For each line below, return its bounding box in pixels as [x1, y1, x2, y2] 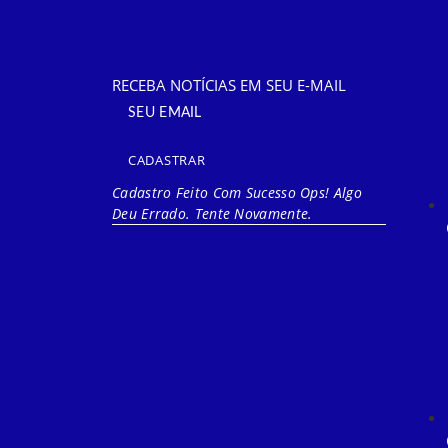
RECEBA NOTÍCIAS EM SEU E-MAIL [112, 74, 346, 95]
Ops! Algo [300, 182, 362, 202]
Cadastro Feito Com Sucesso [112, 182, 296, 202]
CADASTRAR [128, 150, 206, 169]
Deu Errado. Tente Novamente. [112, 203, 313, 223]
